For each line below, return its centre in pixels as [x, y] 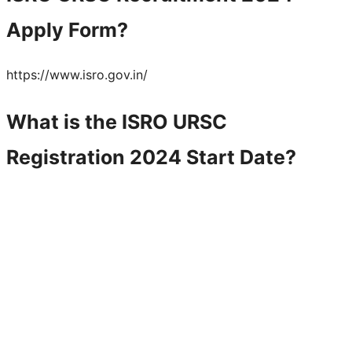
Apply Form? [67, 29]
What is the [64, 121]
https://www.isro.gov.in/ [77, 74]
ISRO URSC [174, 121]
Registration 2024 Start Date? [151, 157]
